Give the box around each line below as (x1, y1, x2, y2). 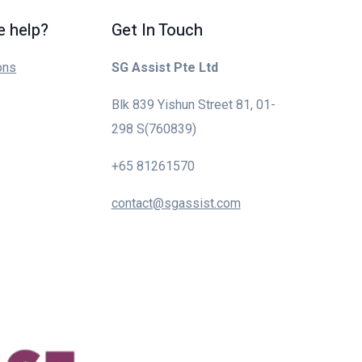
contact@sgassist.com (111, 196, 241, 211)
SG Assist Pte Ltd (111, 60, 218, 75)
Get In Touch (111, 19, 203, 42)
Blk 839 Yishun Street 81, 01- (111, 97, 276, 112)
